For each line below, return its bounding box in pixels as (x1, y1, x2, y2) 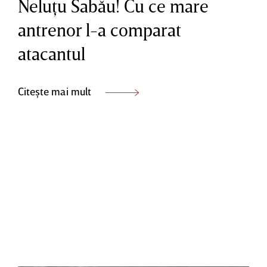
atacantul (18, 42, 85, 64)
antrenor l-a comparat (18, 18, 181, 41)
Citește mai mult (18, 84, 94, 98)
